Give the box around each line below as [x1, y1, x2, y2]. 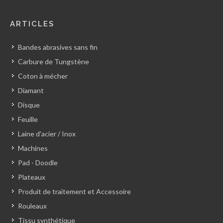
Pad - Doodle [18, 158, 58, 167]
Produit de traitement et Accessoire [18, 187, 131, 196]
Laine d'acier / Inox [18, 129, 76, 138]
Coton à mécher [18, 72, 68, 81]
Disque [18, 101, 40, 110]
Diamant [18, 86, 44, 95]
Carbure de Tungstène [18, 57, 89, 66]
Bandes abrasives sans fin [18, 43, 98, 52]
